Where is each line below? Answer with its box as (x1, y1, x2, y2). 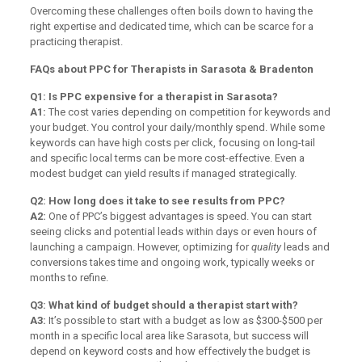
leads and (280, 240, 330, 253)
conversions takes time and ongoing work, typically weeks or (29, 255, 314, 268)
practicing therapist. (29, 35, 123, 48)
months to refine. (29, 271, 108, 284)
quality (250, 240, 281, 253)
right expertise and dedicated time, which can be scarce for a (29, 19, 314, 32)
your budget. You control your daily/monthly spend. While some (29, 120, 325, 133)
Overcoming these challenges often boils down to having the (29, 4, 313, 17)
